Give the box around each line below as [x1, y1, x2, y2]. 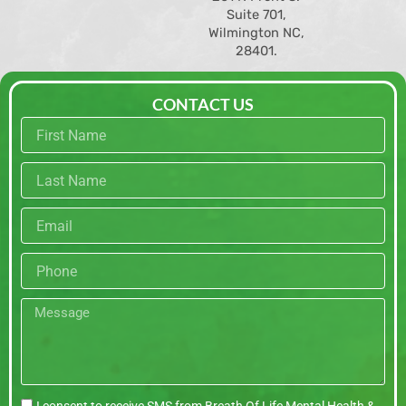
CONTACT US [152, 94, 254, 115]
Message [20, 299, 71, 314]
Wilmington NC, [208, 24, 304, 42]
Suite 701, [226, 6, 286, 24]
